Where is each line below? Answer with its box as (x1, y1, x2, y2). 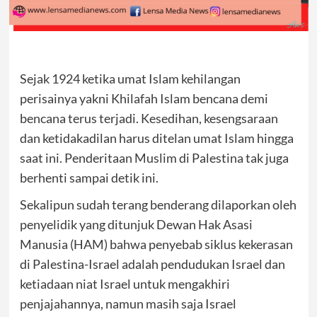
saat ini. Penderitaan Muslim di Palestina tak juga (19, 150, 289, 166)
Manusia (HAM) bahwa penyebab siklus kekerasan (19, 236, 293, 252)
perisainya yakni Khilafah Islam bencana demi (19, 91, 268, 106)
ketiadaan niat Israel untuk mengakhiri (19, 276, 230, 292)
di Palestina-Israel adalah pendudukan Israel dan (19, 256, 285, 272)
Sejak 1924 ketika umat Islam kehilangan (19, 71, 241, 86)
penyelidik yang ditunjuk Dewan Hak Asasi (19, 217, 253, 232)
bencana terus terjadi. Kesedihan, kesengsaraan (19, 110, 278, 126)
